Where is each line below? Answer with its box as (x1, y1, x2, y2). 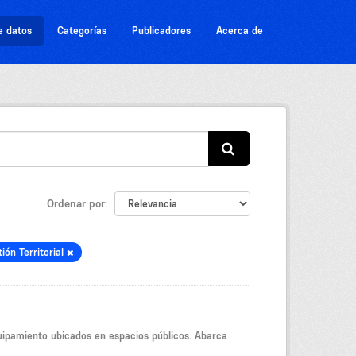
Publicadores (132, 25, 191, 37)
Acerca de (216, 25, 263, 37)
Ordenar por (47, 196, 105, 210)
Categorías (57, 25, 106, 37)
